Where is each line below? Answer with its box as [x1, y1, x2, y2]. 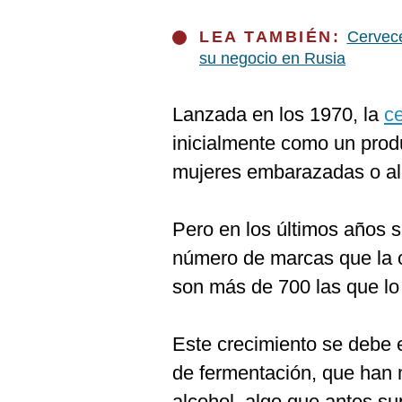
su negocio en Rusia [199, 49, 345, 67]
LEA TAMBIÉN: [199, 28, 347, 46]
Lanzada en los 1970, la [172, 103, 384, 126]
